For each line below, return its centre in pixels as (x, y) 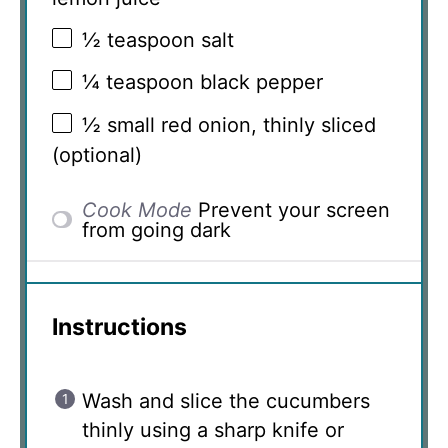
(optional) (97, 154)
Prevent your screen (294, 209)
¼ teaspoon (138, 82)
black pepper (258, 82)
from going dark (157, 229)
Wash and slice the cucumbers (226, 400)
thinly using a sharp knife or (213, 429)
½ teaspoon (138, 39)
